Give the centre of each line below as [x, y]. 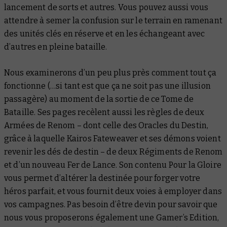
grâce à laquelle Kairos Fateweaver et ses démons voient [112, 138]
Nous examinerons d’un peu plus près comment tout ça [110, 72]
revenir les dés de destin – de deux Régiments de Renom [113, 152]
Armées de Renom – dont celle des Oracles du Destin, [106, 125]
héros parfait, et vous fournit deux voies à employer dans [113, 191]
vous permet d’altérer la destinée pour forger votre [102, 178]
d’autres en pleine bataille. [56, 47]
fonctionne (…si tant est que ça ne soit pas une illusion [107, 86]
